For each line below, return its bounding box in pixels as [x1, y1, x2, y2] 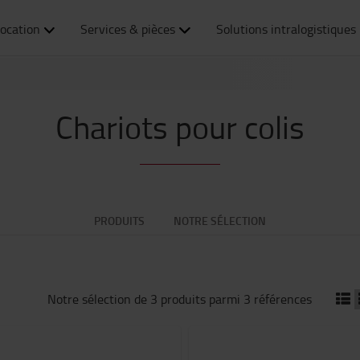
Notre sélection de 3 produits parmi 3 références [47, 290, 312, 308]
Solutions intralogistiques [216, 20, 356, 38]
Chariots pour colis [55, 104, 305, 149]
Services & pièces [80, 20, 176, 38]
